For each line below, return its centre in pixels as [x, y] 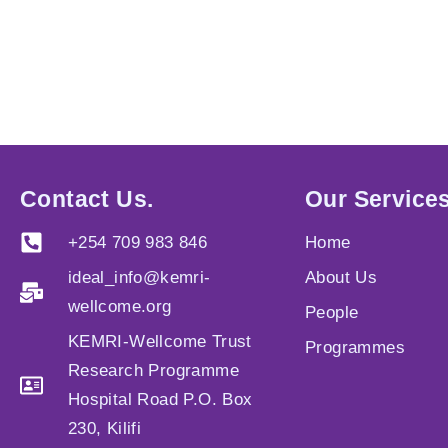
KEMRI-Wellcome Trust [159, 341]
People [332, 312]
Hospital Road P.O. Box [160, 399]
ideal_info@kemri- [139, 277]
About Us [341, 277]
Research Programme [153, 370]
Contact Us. [87, 199]
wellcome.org [119, 306]
